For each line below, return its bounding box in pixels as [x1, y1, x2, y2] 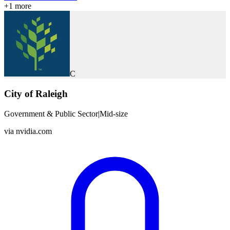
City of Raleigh [4, 88, 68, 99]
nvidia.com [16, 126, 52, 136]
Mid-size [100, 109, 128, 118]
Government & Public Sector [4, 109, 98, 118]
